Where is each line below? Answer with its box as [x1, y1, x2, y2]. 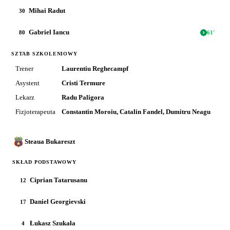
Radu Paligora [62, 93, 104, 101]
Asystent [15, 79, 40, 87]
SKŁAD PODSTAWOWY [12, 159, 76, 165]
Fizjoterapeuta [15, 108, 55, 116]
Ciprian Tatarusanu [30, 176, 87, 184]
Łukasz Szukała [30, 219, 75, 227]
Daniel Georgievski [30, 198, 86, 205]
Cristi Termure [62, 79, 105, 87]
